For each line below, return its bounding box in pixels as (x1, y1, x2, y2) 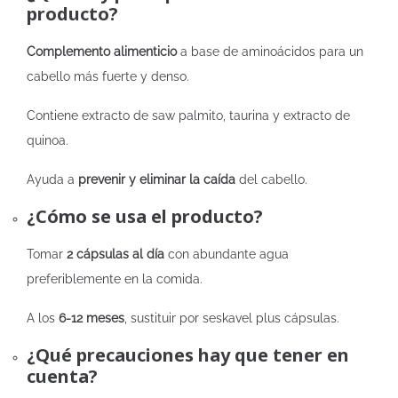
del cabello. (235, 172, 307, 187)
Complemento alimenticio (27, 44, 180, 59)
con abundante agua (164, 247, 289, 261)
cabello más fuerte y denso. (27, 69, 189, 84)
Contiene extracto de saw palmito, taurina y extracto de (27, 108, 350, 123)
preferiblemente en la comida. (27, 272, 203, 286)
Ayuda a (27, 172, 78, 187)
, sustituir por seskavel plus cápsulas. (124, 311, 339, 325)
